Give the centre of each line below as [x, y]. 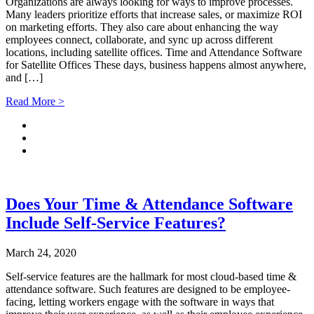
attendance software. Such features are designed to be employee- [148, 289]
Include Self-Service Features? [116, 223]
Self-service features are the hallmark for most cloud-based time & [151, 277]
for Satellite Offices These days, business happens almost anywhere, [156, 65]
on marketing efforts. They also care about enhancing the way [142, 27]
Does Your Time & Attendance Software [149, 204]
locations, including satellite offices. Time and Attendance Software [154, 53]
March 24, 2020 [41, 253]
